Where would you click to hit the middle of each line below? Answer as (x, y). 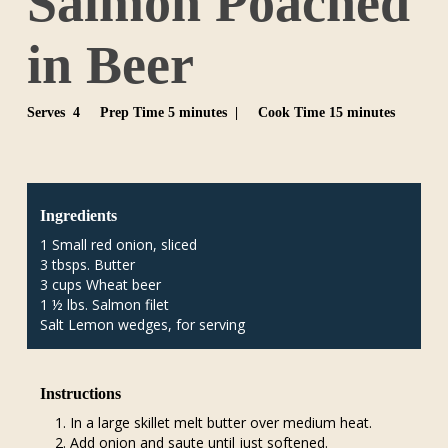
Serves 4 (53, 112)
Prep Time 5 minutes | (168, 112)
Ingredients (79, 216)
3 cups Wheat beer (101, 285)
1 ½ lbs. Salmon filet (105, 305)
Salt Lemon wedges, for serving (143, 325)
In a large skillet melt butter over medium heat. (221, 422)
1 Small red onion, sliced (119, 245)
